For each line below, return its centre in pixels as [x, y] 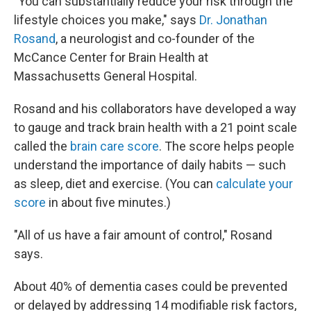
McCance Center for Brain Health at [111, 57]
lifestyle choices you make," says [107, 20]
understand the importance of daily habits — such [150, 165]
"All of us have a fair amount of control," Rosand [143, 235]
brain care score [115, 146]
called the [42, 146]
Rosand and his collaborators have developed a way [155, 109]
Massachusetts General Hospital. [106, 76]
